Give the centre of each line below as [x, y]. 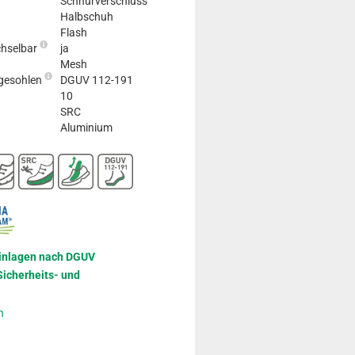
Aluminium [86, 127]
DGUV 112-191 [97, 80]
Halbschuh [87, 16]
